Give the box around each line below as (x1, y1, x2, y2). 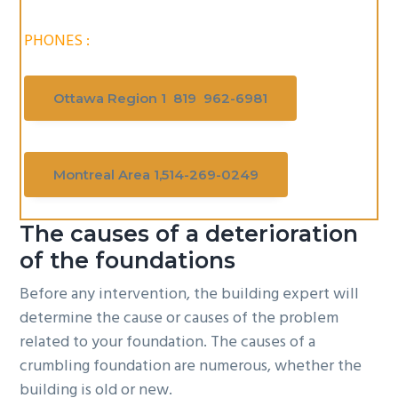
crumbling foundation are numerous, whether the (20, 353, 362, 379)
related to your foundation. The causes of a (20, 329, 316, 355)
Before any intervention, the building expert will (20, 281, 360, 307)
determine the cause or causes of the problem (20, 305, 339, 331)
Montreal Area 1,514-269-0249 (53, 166, 259, 184)
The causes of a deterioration (20, 220, 359, 248)
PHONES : (24, 28, 91, 54)
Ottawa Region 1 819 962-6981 (53, 89, 268, 107)
